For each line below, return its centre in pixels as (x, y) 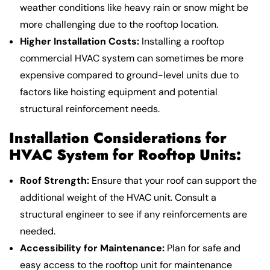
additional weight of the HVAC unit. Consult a (118, 198)
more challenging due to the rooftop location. (119, 25)
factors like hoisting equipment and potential (119, 92)
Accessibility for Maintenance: (92, 248)
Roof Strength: (55, 181)
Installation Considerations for (118, 138)
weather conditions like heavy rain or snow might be (134, 8)
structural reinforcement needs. (90, 109)
